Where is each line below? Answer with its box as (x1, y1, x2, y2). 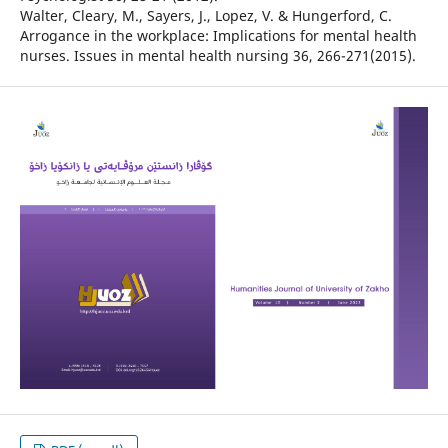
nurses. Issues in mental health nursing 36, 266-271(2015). (19, 46, 416, 66)
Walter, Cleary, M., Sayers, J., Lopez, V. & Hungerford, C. (19, 6, 392, 26)
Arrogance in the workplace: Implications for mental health (19, 26, 417, 46)
